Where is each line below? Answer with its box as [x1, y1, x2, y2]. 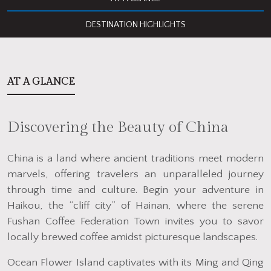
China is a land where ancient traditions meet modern [7, 152, 264, 165]
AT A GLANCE [7, 76, 75, 88]
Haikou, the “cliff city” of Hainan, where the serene [7, 200, 264, 212]
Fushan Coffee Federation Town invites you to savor [7, 215, 264, 228]
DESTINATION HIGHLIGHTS [85, 20, 186, 30]
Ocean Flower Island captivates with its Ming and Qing [7, 256, 264, 269]
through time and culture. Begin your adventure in [7, 184, 264, 197]
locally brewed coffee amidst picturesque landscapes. [7, 231, 258, 244]
